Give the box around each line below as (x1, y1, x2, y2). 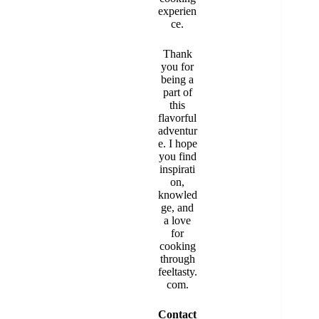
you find (158, 150, 197, 162)
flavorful (158, 112, 197, 124)
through (159, 253, 195, 265)
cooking (159, 240, 196, 252)
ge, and (161, 202, 194, 214)
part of (162, 86, 192, 98)
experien (158, 5, 197, 17)
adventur (157, 125, 197, 137)
